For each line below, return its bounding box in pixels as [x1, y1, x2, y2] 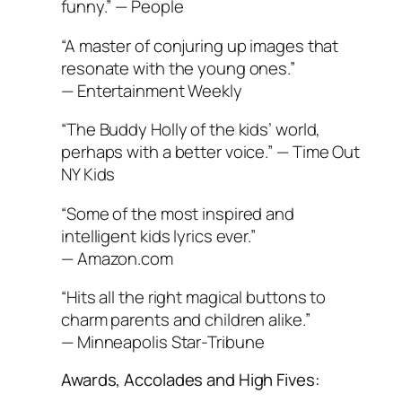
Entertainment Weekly [76, 78, 242, 102]
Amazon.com [76, 246, 173, 270]
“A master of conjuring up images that [61, 33, 339, 57]
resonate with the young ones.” [61, 56, 295, 80]
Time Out [292, 140, 361, 164]
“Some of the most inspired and [61, 201, 294, 225]
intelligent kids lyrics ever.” [61, 223, 256, 248]
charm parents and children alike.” [61, 308, 310, 332]
